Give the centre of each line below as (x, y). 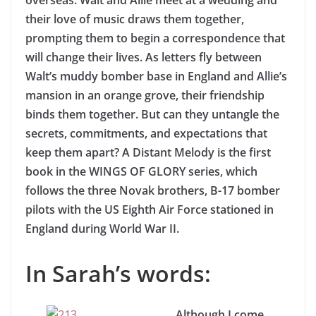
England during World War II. (102, 229)
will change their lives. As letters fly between (144, 57)
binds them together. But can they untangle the (152, 114)
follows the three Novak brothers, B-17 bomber (153, 190)
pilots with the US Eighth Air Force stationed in (150, 209)
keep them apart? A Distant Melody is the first (148, 152)
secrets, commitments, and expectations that (146, 133)
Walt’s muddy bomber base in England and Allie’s (156, 76)
